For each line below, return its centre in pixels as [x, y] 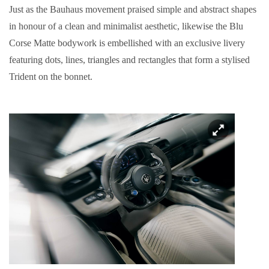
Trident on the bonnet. [51, 77]
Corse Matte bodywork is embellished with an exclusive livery [127, 43]
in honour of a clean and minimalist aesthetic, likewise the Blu [126, 26]
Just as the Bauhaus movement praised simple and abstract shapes [133, 10]
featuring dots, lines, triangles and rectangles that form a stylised [129, 60]
